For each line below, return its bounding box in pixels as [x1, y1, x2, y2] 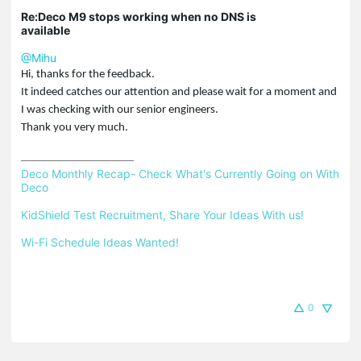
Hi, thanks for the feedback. [21, 68, 155, 81]
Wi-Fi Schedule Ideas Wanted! [21, 234, 179, 249]
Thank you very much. [21, 121, 128, 134]
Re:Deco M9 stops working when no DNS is [21, 9, 256, 23]
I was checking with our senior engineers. [21, 103, 218, 116]
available [21, 23, 70, 37]
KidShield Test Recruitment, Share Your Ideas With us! [21, 207, 304, 222]
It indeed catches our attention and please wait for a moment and [21, 85, 337, 98]
